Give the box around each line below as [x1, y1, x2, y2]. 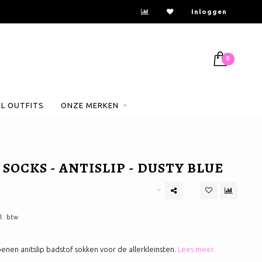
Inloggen [191, 8, 227, 15]
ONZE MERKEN [60, 101, 119, 109]
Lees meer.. [177, 245, 217, 253]
